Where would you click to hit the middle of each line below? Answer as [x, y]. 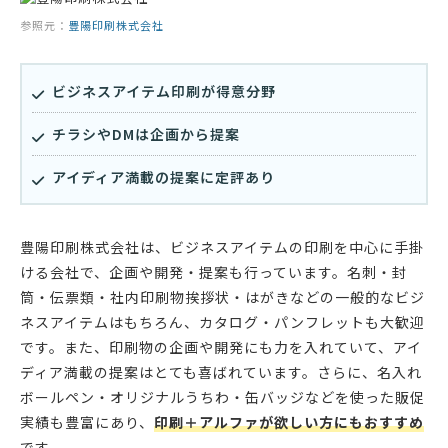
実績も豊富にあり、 [87, 421]
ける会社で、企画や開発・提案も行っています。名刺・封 [213, 271]
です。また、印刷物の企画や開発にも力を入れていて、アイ [221, 346]
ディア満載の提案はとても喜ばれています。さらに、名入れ [221, 371]
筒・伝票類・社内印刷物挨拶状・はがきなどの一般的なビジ [222, 296]
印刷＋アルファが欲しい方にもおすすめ [289, 421]
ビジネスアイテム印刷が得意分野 [164, 90]
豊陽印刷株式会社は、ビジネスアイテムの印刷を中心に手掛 [222, 246]
